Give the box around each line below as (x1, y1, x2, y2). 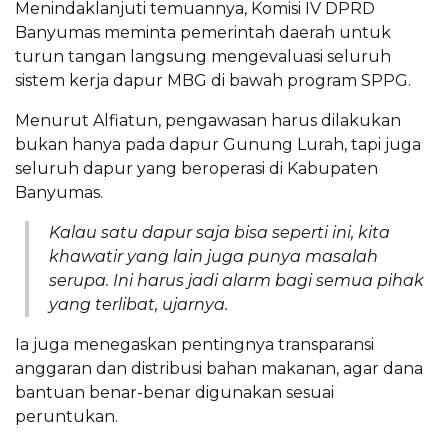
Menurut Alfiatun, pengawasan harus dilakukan (15, 111, 401, 131)
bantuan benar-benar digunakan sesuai (15, 383, 334, 403)
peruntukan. (15, 407, 118, 427)
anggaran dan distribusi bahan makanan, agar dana (15, 359, 423, 379)
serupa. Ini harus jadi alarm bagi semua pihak (49, 271, 424, 291)
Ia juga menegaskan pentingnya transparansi (15, 335, 374, 355)
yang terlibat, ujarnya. (49, 295, 228, 315)
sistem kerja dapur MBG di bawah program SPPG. (15, 71, 411, 91)
